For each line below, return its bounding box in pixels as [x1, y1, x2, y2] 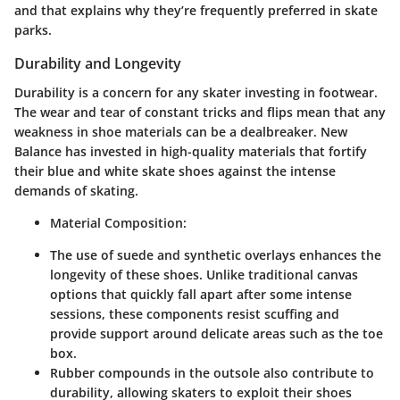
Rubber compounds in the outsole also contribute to [50, 363, 374, 381]
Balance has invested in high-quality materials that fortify [14, 142, 367, 160]
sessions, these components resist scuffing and [50, 304, 339, 322]
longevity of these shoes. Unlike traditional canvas [50, 265, 358, 283]
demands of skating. [14, 181, 138, 199]
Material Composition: [50, 213, 187, 231]
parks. [14, 21, 52, 39]
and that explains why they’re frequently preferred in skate [14, 2, 378, 20]
